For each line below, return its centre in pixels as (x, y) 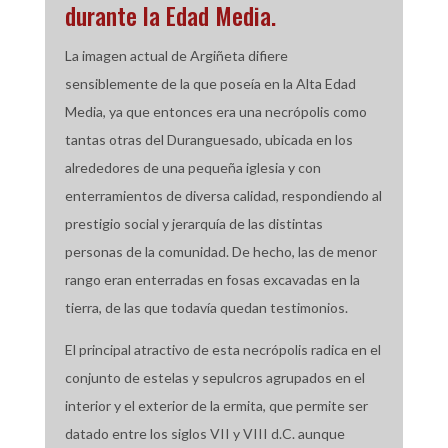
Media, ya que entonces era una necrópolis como (215, 111)
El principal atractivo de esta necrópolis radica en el (222, 349)
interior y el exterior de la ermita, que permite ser (216, 405)
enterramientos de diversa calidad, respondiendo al (223, 195)
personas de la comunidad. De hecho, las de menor (220, 251)
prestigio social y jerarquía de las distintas (193, 223)
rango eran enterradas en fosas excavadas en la (212, 279)
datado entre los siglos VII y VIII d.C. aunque (204, 433)
